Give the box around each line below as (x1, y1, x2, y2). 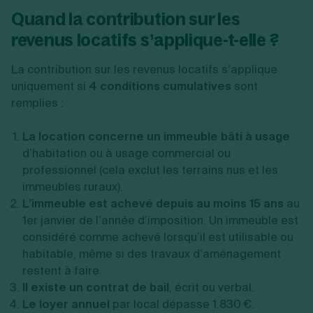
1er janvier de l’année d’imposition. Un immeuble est (22, 213, 298, 228)
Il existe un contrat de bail (22, 280, 169, 295)
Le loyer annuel (22, 297, 110, 312)
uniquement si (11, 79, 86, 94)
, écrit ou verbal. (169, 280, 254, 295)
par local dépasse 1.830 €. (110, 297, 257, 312)
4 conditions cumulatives (86, 79, 231, 94)
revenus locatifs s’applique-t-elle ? (11, 29, 279, 50)
